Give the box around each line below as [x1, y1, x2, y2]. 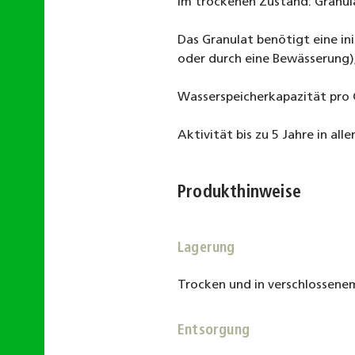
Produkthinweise [177, 184, 301, 202]
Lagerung [177, 241, 235, 256]
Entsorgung [177, 323, 250, 338]
